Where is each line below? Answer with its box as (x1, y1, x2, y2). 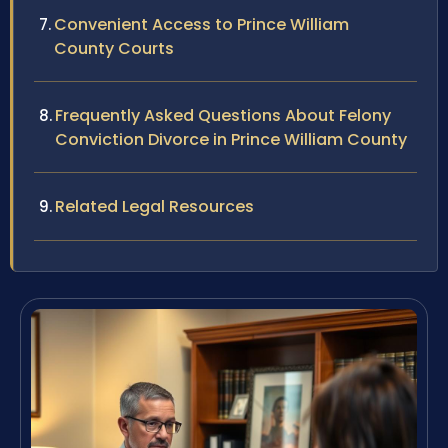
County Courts (54, 37, 174, 61)
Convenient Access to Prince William (54, 13, 349, 37)
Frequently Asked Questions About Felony (55, 104, 391, 128)
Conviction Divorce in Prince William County (55, 128, 407, 152)
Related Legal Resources (55, 195, 254, 219)
